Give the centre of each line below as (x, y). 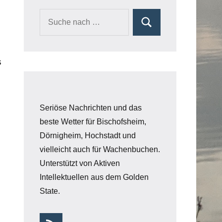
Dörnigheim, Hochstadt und (88, 136)
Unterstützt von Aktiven (80, 163)
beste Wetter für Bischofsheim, (93, 122)
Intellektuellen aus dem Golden (94, 177)
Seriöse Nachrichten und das (91, 108)
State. (50, 191)
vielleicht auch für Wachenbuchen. (100, 149)
